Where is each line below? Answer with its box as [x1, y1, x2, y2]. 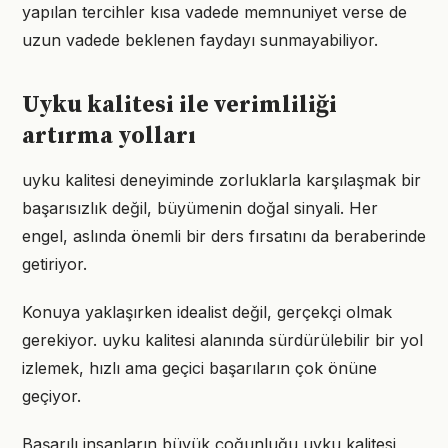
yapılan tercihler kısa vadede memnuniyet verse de [22, 2, 407, 22]
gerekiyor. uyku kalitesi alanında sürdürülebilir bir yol [22, 330, 423, 350]
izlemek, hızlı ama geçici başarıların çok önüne [22, 358, 377, 378]
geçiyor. [22, 386, 81, 406]
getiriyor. [22, 254, 87, 274]
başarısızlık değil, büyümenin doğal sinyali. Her [22, 198, 378, 218]
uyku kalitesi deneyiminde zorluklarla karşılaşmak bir [22, 170, 421, 190]
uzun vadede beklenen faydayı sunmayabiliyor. [22, 30, 378, 50]
